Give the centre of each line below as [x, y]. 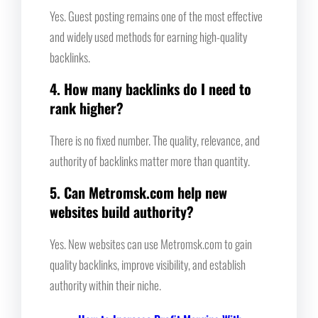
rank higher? [87, 108]
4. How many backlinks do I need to [150, 88]
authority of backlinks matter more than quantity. [150, 160]
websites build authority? [122, 211]
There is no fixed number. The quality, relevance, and [155, 140]
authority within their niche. [105, 285]
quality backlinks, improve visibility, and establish [148, 264]
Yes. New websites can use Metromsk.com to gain [151, 243]
